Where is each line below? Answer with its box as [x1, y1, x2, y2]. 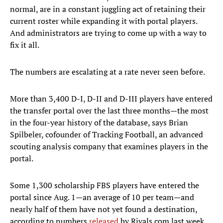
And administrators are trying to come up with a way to [10, 27, 207, 39]
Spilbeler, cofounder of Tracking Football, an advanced [10, 129, 203, 140]
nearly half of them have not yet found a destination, [10, 204, 197, 215]
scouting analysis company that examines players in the [10, 141, 208, 152]
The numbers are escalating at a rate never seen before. [10, 66, 205, 78]
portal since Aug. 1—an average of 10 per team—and [10, 192, 194, 203]
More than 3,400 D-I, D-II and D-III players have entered [10, 93, 213, 105]
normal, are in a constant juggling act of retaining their [10, 3, 206, 15]
